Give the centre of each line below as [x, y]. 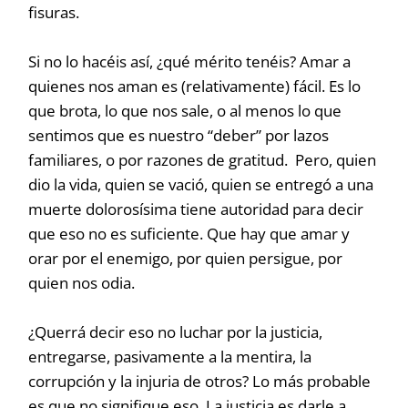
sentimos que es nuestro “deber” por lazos [179, 135]
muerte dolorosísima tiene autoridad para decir [196, 209]
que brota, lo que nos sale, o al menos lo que [185, 111]
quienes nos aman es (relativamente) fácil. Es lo [195, 86]
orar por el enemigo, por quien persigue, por [186, 258]
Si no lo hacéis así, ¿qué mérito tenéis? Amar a [190, 61]
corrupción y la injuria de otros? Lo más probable [200, 381]
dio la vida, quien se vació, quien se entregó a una [201, 184]
